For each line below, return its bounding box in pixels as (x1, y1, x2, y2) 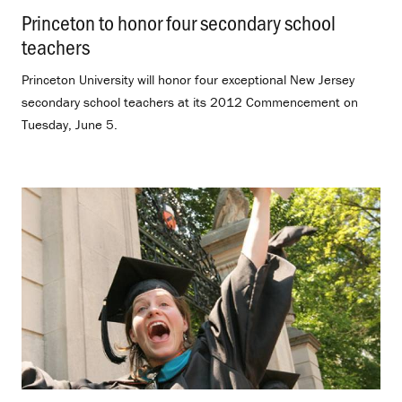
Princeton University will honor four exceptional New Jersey (22, 71, 354, 89)
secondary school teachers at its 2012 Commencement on (22, 93, 358, 111)
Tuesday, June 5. (22, 116, 118, 134)
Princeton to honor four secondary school (22, 8, 336, 37)
